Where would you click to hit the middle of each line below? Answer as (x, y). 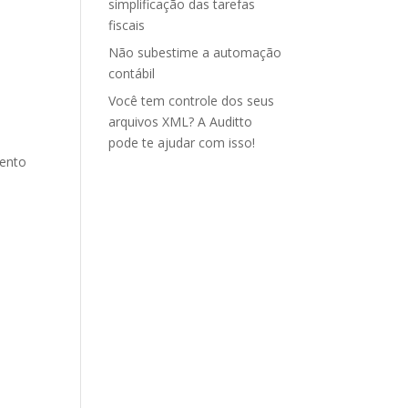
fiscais (127, 25)
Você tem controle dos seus (192, 101)
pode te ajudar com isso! (182, 143)
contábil (132, 73)
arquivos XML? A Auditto (181, 122)
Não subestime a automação (195, 52)
